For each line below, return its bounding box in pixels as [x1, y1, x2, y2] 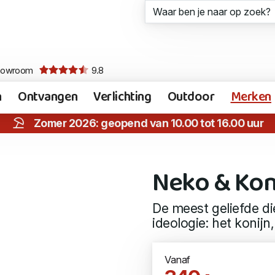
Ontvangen [18, 86, 78, 109]
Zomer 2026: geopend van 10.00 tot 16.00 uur [33, 116, 264, 130]
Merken [230, 86, 271, 109]
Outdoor [167, 86, 215, 109]
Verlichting [93, 86, 152, 109]
